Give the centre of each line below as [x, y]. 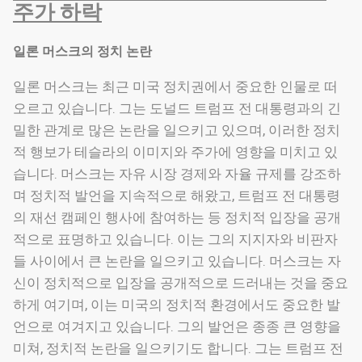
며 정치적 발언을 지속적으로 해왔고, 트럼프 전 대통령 [177, 196]
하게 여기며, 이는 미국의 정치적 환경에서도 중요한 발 [177, 305]
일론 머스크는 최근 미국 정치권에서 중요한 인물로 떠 [175, 87]
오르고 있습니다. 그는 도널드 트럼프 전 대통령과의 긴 [177, 109]
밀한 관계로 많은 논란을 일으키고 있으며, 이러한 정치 [177, 130]
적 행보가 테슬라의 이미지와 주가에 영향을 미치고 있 [175, 152]
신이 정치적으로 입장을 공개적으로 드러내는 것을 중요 [181, 283]
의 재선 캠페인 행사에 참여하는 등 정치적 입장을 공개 [177, 218]
